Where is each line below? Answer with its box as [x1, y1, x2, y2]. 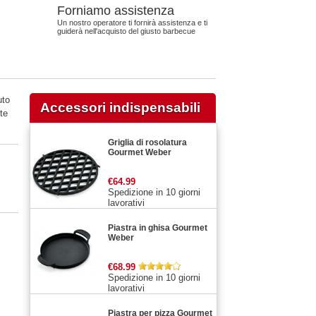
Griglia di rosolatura [108, 138, 187, 147]
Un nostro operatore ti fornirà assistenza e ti [57, 18, 207, 27]
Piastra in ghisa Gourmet [108, 223, 207, 233]
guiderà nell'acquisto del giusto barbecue [57, 27, 195, 35]
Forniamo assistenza [57, 4, 174, 18]
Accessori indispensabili [40, 100, 200, 115]
